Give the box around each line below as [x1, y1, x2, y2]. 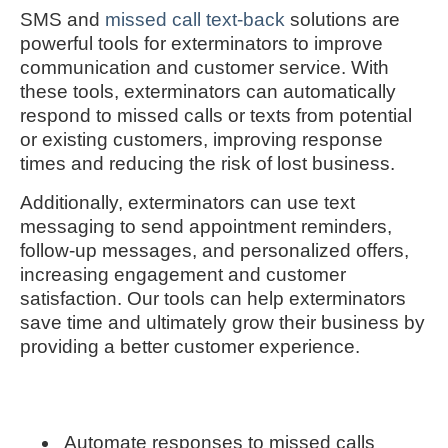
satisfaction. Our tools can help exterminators [20, 287, 406, 309]
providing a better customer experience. [20, 335, 360, 357]
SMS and [20, 9, 105, 31]
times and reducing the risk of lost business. [20, 153, 395, 175]
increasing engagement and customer [20, 263, 346, 285]
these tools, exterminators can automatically [20, 81, 396, 103]
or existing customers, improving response [20, 129, 383, 151]
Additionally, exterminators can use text [20, 191, 355, 213]
